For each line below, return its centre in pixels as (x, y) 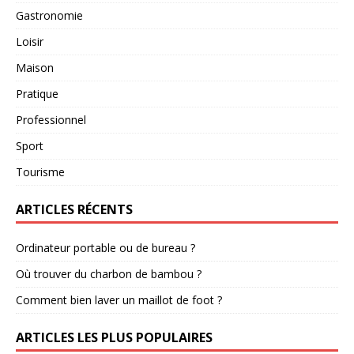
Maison (35, 67)
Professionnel (51, 119)
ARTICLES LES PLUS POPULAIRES (114, 337)
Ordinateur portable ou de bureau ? (105, 247)
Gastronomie (49, 15)
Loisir (30, 41)
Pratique (37, 93)
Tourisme (40, 171)
